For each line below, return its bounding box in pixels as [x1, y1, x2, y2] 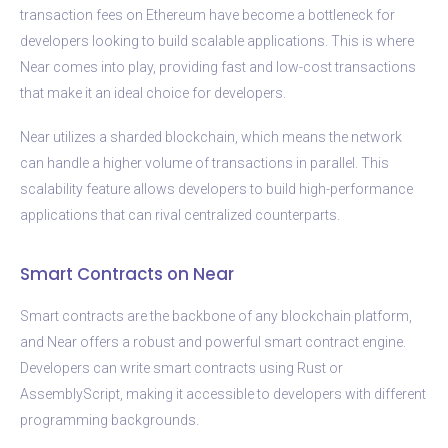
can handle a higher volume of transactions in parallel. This [20, 154, 389, 171]
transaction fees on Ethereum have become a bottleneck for [20, 6, 395, 23]
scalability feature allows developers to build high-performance [20, 180, 413, 197]
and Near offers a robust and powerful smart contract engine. [20, 333, 406, 350]
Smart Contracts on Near [20, 261, 234, 286]
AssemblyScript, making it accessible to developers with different [20, 385, 426, 402]
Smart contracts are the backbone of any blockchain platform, [20, 307, 412, 324]
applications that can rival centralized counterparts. [20, 206, 340, 223]
